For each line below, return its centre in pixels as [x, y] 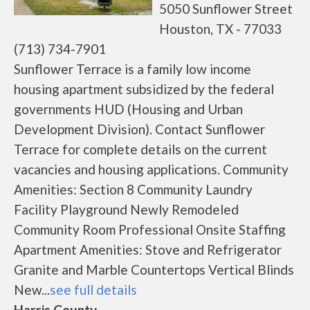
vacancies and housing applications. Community [151, 169]
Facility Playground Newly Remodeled [126, 209]
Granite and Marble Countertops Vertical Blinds [154, 270]
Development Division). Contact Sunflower [139, 129]
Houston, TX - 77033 [220, 29]
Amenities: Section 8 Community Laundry [133, 189]
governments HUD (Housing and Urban [128, 109]
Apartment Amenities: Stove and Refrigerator [148, 249]
